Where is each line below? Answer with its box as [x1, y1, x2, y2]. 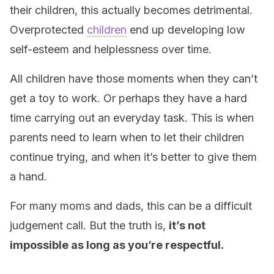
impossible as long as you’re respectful [10, 239, 221, 251]
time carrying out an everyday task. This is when [10, 111, 254, 124]
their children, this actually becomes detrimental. [10, 4, 253, 17]
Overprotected [10, 23, 87, 36]
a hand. [10, 170, 47, 183]
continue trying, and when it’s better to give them [10, 150, 257, 163]
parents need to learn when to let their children [10, 131, 244, 144]
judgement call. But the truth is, [10, 219, 169, 232]
